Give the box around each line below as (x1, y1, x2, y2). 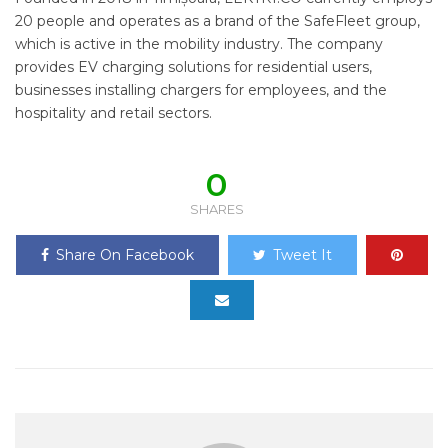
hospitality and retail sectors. (15, 103, 212, 122)
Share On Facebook (55, 245, 194, 264)
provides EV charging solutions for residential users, (15, 57, 372, 76)
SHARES (189, 200, 244, 217)
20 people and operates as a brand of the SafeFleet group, (15, 11, 420, 30)
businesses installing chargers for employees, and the (15, 80, 387, 99)
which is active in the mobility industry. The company (15, 34, 383, 53)
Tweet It (272, 245, 332, 264)
